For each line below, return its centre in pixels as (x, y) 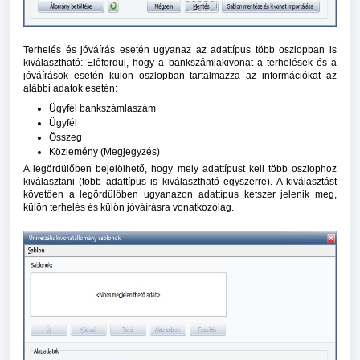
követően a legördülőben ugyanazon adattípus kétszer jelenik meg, (180, 195)
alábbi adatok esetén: (70, 89)
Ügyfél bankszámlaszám (102, 109)
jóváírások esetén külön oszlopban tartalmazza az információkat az (180, 76)
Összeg (65, 138)
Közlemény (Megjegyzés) (104, 152)
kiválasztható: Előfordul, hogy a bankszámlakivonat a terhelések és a (180, 63)
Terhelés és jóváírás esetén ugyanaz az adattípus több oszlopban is (180, 50)
